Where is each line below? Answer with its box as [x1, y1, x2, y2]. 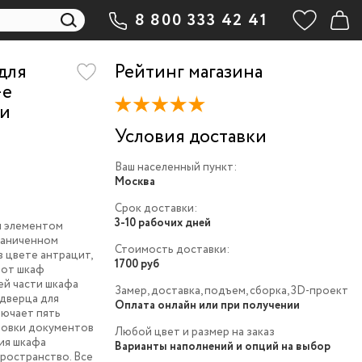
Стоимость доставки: [114, 242, 229, 259]
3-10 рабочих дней [114, 215, 211, 232]
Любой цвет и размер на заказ [114, 324, 275, 341]
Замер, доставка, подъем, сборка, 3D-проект [114, 283, 348, 300]
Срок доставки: [114, 200, 197, 217]
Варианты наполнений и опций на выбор [114, 339, 330, 356]
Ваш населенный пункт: [114, 159, 237, 176]
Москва [114, 174, 155, 191]
